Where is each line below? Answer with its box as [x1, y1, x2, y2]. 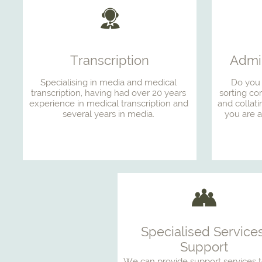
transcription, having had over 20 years [31, 88, 186, 98]
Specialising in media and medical [40, 77, 177, 88]
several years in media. [63, 109, 157, 119]
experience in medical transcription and [29, 98, 188, 109]
